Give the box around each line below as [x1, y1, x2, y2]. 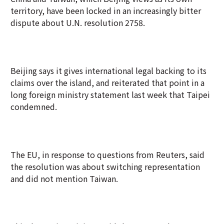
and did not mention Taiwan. [10, 172, 118, 184]
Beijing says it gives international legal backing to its [10, 64, 206, 76]
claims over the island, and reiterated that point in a [10, 76, 204, 88]
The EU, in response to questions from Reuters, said [10, 148, 204, 160]
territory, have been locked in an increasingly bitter [10, 4, 201, 16]
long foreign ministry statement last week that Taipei [10, 88, 210, 100]
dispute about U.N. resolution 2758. [10, 16, 145, 28]
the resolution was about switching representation [10, 160, 200, 172]
